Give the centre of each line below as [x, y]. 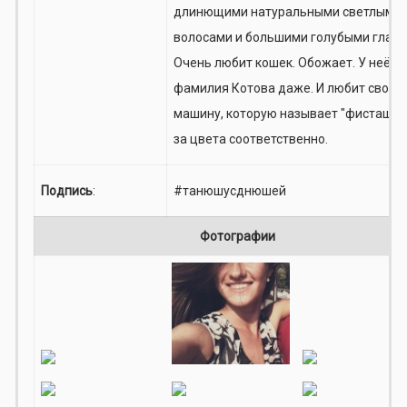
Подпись [66, 190]
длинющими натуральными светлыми [287, 11]
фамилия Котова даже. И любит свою [286, 88]
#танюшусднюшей [229, 190]
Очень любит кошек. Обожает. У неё [282, 62]
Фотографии [237, 236]
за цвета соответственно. [250, 139]
